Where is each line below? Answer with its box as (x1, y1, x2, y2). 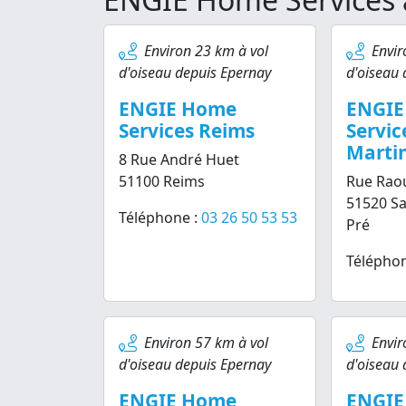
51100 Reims (119, 171, 205, 191)
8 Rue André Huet (119, 150, 239, 169)
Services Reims (119, 118, 255, 143)
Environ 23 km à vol (144, 41, 268, 61)
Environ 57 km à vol (144, 333, 268, 353)
